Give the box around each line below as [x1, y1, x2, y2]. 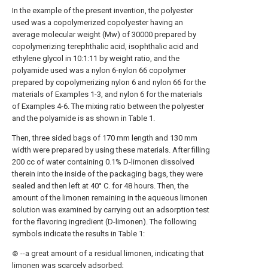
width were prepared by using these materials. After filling [12, 145, 210, 154]
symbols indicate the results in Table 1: [12, 229, 145, 238]
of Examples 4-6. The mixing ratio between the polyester [12, 102, 204, 111]
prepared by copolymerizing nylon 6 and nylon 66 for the [12, 78, 206, 87]
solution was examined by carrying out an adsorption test [12, 205, 209, 214]
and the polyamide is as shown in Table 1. [12, 114, 155, 123]
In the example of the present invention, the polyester [12, 6, 193, 15]
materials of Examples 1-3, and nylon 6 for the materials [12, 90, 202, 99]
